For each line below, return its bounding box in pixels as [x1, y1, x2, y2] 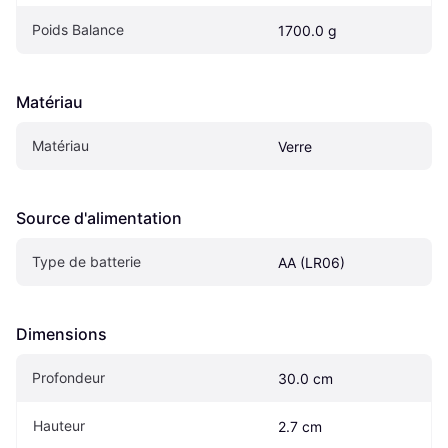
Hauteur [33, 417, 85, 435]
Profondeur [32, 369, 105, 387]
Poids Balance [32, 21, 124, 39]
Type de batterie [32, 253, 141, 271]
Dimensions [16, 324, 107, 345]
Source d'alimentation [16, 208, 182, 229]
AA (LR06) [278, 254, 345, 272]
